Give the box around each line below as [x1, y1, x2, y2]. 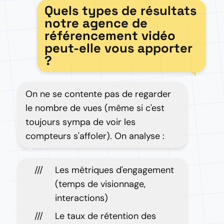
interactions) [55, 192, 108, 204]
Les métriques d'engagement [55, 164, 174, 176]
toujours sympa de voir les [25, 116, 135, 128]
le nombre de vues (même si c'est [25, 102, 164, 114]
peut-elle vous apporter [44, 40, 192, 56]
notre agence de [44, 15, 147, 31]
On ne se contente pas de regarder [25, 88, 171, 100]
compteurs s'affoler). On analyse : [25, 130, 164, 142]
